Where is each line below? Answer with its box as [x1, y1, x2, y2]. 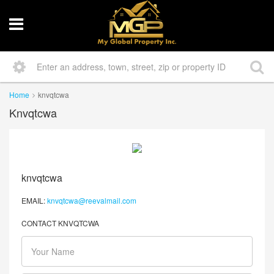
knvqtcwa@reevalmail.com [47, 194, 136, 206]
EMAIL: [21, 194, 45, 206]
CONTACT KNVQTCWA [21, 217, 99, 228]
